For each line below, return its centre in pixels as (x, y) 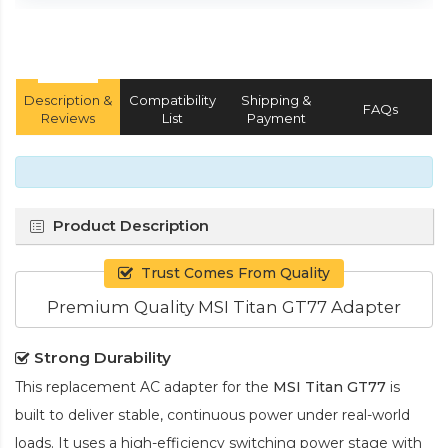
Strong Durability (102, 357)
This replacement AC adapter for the (144, 386)
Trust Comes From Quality (235, 273)
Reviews (68, 118)
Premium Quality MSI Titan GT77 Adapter (224, 306)
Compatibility (172, 100)
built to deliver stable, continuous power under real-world (212, 414)
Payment (276, 118)
